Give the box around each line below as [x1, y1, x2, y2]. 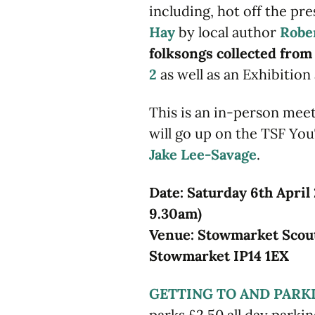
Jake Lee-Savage [149, 145, 257, 163]
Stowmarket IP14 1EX [149, 246, 289, 264]
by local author [179, 22, 280, 41]
